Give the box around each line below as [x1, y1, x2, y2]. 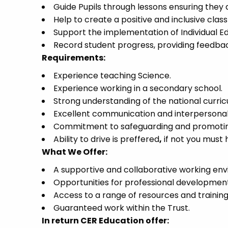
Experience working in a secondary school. [53, 82, 222, 94]
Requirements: [42, 52, 105, 64]
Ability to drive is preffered [53, 133, 159, 145]
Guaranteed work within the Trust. [53, 202, 190, 214]
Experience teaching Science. [53, 70, 171, 81]
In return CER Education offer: [42, 215, 169, 226]
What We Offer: [42, 146, 107, 158]
